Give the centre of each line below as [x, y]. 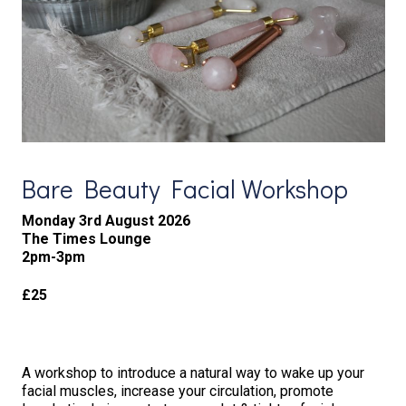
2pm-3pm [55, 256]
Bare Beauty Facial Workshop [184, 188]
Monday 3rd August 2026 [106, 220]
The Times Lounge [86, 238]
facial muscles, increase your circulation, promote [177, 391]
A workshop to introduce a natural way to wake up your [193, 372]
